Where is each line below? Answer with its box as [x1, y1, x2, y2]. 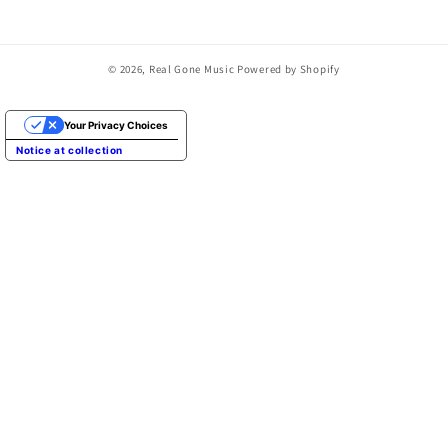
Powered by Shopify [237, 61, 340, 76]
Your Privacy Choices [64, 119, 168, 131]
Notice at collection [16, 144, 123, 156]
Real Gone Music [148, 61, 235, 76]
